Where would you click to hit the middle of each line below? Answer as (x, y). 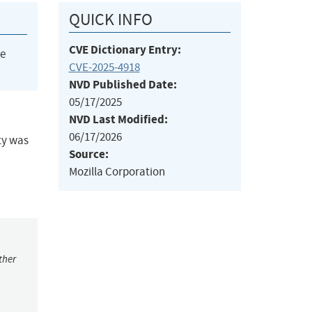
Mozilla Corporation (117, 172)
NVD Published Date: (123, 85)
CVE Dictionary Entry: (125, 50)
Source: (88, 155)
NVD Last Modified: (118, 120)
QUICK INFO (110, 20)
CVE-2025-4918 (104, 68)
